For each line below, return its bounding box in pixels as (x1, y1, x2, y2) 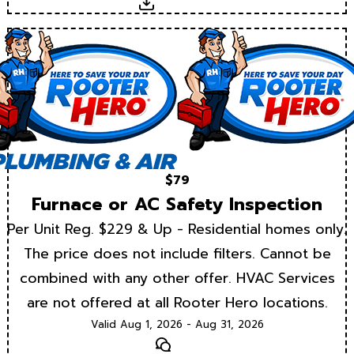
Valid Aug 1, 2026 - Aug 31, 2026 (90, 317, 264, 333)
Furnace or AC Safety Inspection (32, 191, 322, 218)
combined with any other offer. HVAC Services (19, 268, 335, 289)
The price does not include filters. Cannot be (23, 243, 331, 265)
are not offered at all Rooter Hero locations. (26, 292, 328, 314)
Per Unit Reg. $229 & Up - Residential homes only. (7, 219, 347, 240)
